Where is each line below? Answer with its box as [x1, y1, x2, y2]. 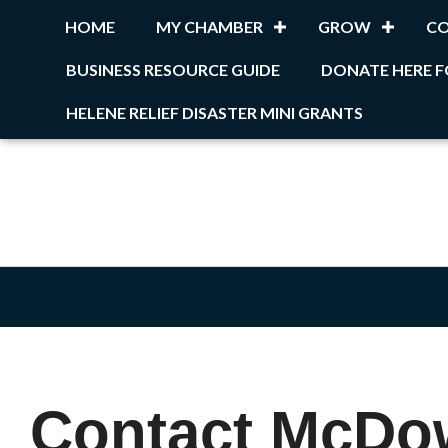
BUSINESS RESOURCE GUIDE [66, 60, 280, 79]
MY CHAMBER [156, 17, 263, 36]
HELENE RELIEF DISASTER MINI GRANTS [66, 103, 363, 122]
